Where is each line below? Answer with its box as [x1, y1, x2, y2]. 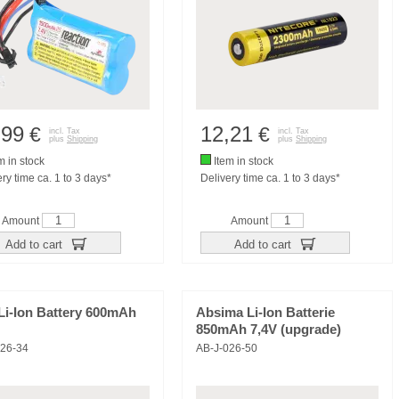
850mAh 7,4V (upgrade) [196, 322, 341, 337]
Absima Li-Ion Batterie [196, 305, 335, 320]
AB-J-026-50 [196, 342, 257, 354]
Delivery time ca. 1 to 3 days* [200, 172, 340, 184]
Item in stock [211, 155, 273, 167]
